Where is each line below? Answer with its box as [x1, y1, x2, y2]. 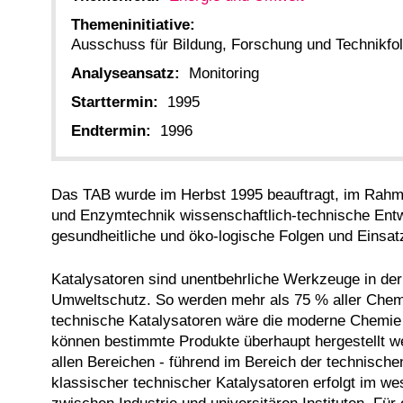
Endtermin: [71, 122, 151, 140]
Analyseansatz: [71, 64, 180, 82]
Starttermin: [71, 94, 158, 112]
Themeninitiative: [71, 15, 195, 33]
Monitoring [189, 64, 259, 82]
